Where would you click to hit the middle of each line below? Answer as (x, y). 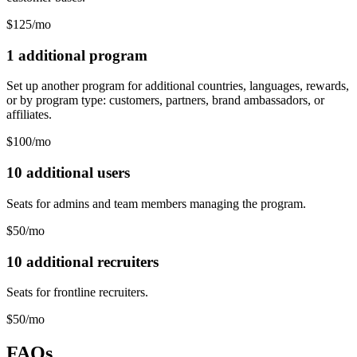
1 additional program (77, 55)
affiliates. (29, 115)
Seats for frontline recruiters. (77, 292)
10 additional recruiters (82, 261)
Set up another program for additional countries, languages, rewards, (178, 86)
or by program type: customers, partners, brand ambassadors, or (165, 100)
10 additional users (68, 173)
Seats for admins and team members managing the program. (156, 203)
